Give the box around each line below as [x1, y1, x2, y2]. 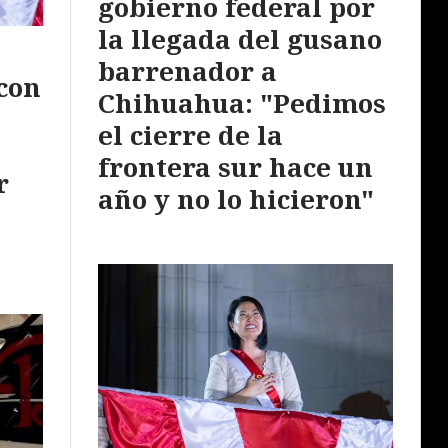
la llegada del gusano [98, 20, 382, 57]
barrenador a [98, 52, 277, 89]
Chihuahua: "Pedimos [98, 84, 386, 121]
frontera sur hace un [98, 148, 373, 185]
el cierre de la [98, 116, 283, 153]
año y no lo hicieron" [98, 180, 374, 217]
